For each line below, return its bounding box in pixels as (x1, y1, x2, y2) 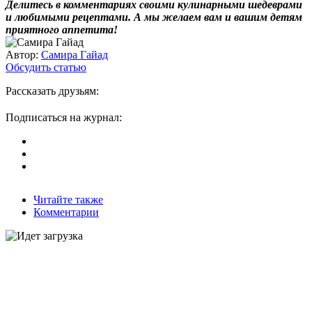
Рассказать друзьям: (6, 84, 99, 97)
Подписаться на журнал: (6, 111, 122, 123)
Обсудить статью (6, 61, 86, 73)
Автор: (6, 48, 38, 61)
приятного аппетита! (6, 23, 118, 36)
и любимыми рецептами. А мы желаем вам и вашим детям (6, 10, 302, 23)
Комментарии (33, 205, 99, 218)
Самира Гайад (41, 48, 108, 61)
